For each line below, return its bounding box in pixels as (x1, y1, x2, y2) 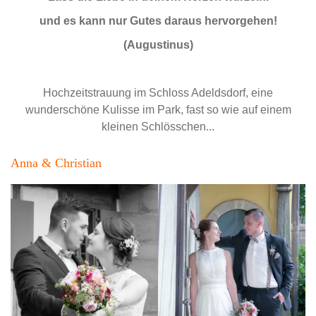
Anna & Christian (11, 155, 102, 170)
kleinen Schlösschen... (102, 120, 214, 133)
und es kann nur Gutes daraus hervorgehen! (39, 14, 277, 27)
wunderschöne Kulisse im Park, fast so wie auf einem (25, 103, 291, 116)
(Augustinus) (123, 38, 193, 51)
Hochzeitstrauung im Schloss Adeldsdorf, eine (43, 86, 273, 99)
